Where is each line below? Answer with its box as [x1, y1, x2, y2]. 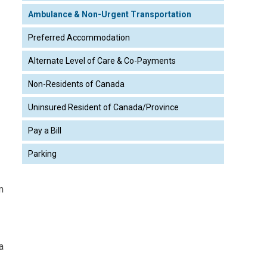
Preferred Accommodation [27, 33, 130, 43]
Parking [27, 149, 57, 159]
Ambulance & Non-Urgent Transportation [27, 10, 191, 20]
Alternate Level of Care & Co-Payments [27, 56, 176, 66]
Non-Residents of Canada [27, 79, 125, 89]
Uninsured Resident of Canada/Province [27, 103, 179, 113]
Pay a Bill [27, 126, 61, 136]
